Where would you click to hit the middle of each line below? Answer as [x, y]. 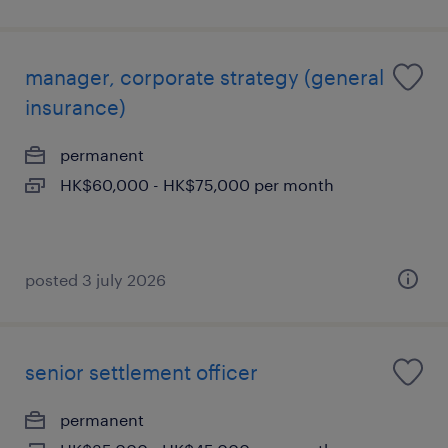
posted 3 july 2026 [95, 279]
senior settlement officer [141, 372]
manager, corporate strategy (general [204, 77]
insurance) [75, 107]
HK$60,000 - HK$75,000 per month [197, 184]
